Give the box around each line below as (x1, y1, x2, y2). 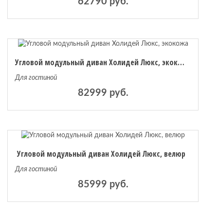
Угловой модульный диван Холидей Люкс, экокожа (178, 57, 184, 68)
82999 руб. (77, 88, 128, 98)
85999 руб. (77, 180, 128, 190)
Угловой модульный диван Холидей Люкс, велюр (17, 148, 185, 160)
